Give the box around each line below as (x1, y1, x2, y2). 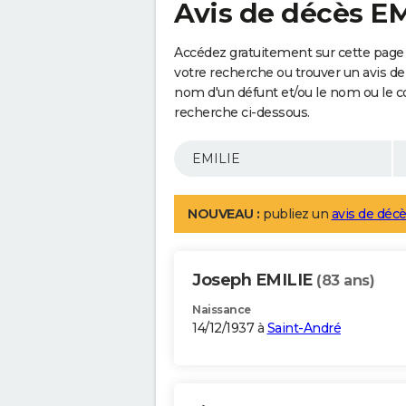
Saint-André (266, 320, 341, 337)
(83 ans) (316, 272, 374, 290)
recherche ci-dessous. (174, 104, 310, 121)
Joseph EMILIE (192, 270, 316, 291)
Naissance (192, 303, 251, 317)
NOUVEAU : (188, 206, 260, 223)
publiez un (259, 206, 332, 223)
